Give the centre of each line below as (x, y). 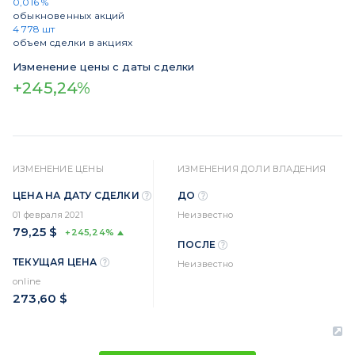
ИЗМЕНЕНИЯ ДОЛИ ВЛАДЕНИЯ (252, 169)
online (27, 281)
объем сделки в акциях (73, 42)
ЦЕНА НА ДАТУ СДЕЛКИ (77, 196)
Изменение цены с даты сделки (104, 67)
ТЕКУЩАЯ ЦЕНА (56, 262)
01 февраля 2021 (48, 215)
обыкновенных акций (69, 15)
